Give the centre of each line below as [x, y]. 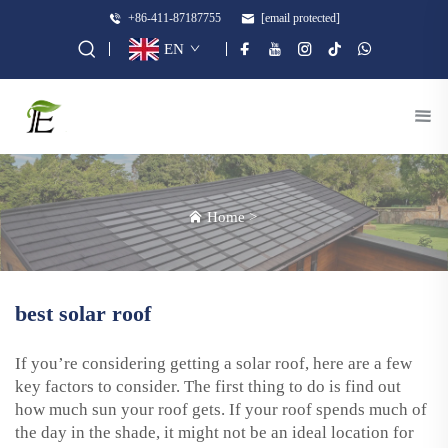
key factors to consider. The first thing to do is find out [208, 386]
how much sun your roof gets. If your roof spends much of [221, 409]
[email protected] [300, 18]
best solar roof [83, 313]
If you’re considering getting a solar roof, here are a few [213, 363]
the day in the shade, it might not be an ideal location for [214, 432]
